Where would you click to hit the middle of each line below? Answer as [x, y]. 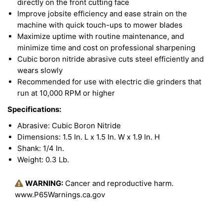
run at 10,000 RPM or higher [66, 93]
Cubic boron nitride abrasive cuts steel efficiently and [110, 59]
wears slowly [40, 70]
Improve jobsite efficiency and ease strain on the [102, 14]
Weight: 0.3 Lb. [43, 160]
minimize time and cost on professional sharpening [106, 48]
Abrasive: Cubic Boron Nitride [69, 126]
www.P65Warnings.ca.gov [60, 195]
